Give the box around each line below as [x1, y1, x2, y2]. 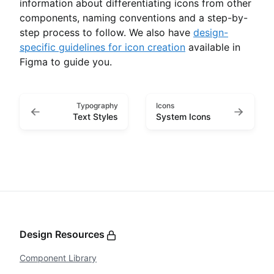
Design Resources [20, 228, 107, 240]
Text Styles [73, 111, 118, 122]
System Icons [156, 111, 211, 122]
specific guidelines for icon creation [20, 41, 185, 53]
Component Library [20, 253, 97, 263]
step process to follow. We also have [20, 26, 193, 39]
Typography [76, 101, 118, 110]
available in [185, 41, 240, 53]
